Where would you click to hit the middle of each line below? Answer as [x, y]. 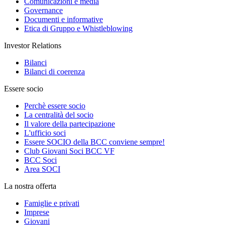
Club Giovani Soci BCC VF [69, 151]
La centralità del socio [59, 115]
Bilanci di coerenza [54, 72]
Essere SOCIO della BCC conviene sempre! [94, 142]
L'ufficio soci [45, 133]
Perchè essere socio [55, 106]
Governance [43, 11]
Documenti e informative [64, 20]
